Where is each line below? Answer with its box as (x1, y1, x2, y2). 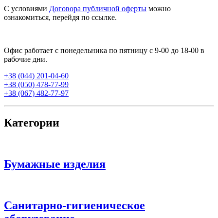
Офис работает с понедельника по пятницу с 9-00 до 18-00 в (4, 46, 204, 55)
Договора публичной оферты (49, 4, 146, 13)
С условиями (4, 4, 49, 13)
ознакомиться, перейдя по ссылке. (4, 13, 117, 22)
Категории (4, 116, 59, 129)
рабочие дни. (4, 55, 47, 64)
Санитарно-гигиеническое (4, 199, 145, 212)
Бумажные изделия (4, 157, 106, 170)
